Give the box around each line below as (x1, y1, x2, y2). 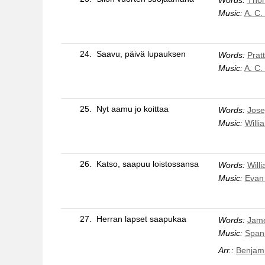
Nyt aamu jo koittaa (96, 104, 169, 114)
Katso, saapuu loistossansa (96, 159, 199, 169)
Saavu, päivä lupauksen (96, 49, 186, 59)
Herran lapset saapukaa (96, 214, 186, 224)
